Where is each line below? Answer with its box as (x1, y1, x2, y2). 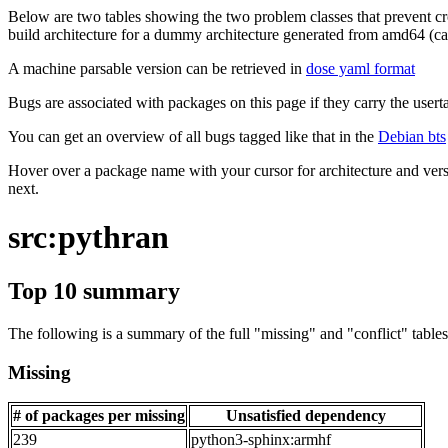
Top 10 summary (8, 277, 180, 304)
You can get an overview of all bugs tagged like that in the (8, 128, 378, 145)
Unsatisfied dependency (225, 407, 386, 425)
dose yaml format (306, 60, 415, 77)
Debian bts (378, 128, 446, 145)
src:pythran (8, 219, 169, 256)
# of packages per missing (13, 407, 185, 425)
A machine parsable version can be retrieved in (8, 60, 306, 77)
